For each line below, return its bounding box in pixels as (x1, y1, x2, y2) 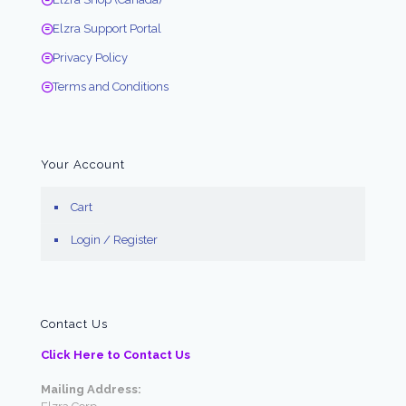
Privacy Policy (53, 51, 128, 65)
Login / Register (71, 233, 158, 247)
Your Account (41, 158, 125, 172)
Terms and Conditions (53, 80, 169, 94)
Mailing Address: (41, 382, 141, 397)
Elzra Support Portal (53, 22, 161, 36)
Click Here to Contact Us (41, 348, 190, 362)
